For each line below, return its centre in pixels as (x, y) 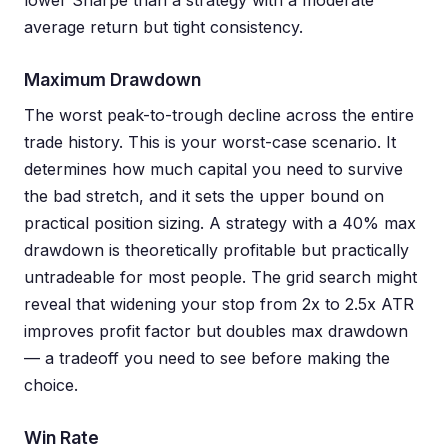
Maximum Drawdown (112, 79)
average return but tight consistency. (163, 27)
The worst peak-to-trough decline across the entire (219, 115)
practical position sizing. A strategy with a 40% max (220, 223)
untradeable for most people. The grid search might (220, 277)
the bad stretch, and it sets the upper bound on (204, 196)
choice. (51, 385)
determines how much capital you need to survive (213, 169)
